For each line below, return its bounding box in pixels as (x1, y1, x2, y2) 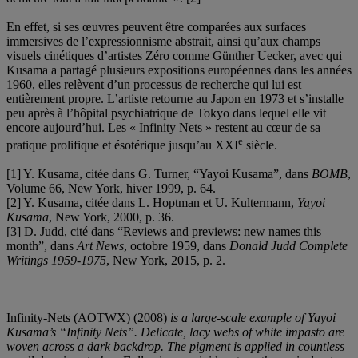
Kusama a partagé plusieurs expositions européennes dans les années (6, 62, 352, 77)
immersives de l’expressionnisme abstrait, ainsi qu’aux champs (6, 34, 320, 48)
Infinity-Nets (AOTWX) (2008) (6, 310, 167, 324)
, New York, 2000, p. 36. (49, 209, 174, 224)
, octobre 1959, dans (124, 238, 229, 253)
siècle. (243, 137, 277, 152)
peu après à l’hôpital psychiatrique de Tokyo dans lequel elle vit (6, 105, 326, 120)
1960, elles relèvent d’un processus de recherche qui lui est (6, 77, 301, 91)
